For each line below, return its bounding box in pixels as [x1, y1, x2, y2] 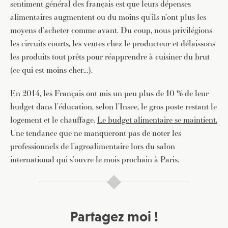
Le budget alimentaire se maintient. [97, 114, 217, 126]
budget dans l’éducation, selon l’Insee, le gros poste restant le [10, 101, 217, 112]
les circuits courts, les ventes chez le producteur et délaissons [10, 38, 215, 49]
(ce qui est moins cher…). [10, 64, 93, 76]
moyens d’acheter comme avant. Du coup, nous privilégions [10, 24, 212, 36]
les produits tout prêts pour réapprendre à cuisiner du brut [10, 51, 210, 63]
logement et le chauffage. [10, 114, 97, 126]
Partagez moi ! [70, 208, 158, 224]
